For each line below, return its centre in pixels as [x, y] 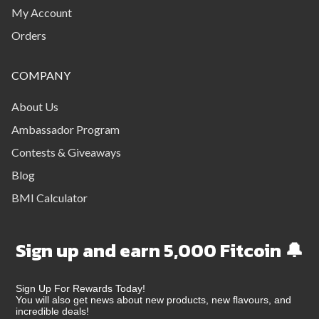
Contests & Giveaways [66, 152]
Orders [29, 35]
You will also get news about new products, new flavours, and [153, 299]
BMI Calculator [49, 197]
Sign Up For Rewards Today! [80, 288]
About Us [35, 106]
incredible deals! [52, 311]
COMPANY [41, 75]
